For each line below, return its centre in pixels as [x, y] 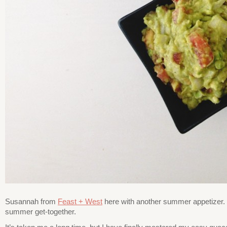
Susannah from [31, 201]
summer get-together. [41, 212]
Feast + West [80, 201]
